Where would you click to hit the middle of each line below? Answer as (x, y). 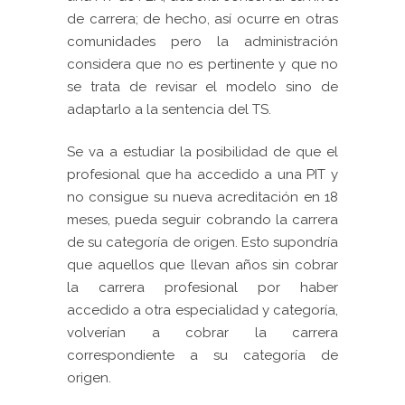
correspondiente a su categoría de (202, 356)
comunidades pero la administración (202, 42)
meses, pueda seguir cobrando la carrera (202, 220)
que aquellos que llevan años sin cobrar (202, 265)
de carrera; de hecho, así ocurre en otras (202, 19)
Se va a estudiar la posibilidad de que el (202, 152)
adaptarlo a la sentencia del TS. (169, 110)
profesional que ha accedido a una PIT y (202, 175)
